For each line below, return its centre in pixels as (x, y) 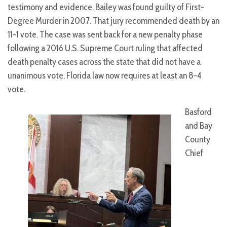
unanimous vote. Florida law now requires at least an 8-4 (105, 76)
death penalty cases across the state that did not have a (104, 62)
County (198, 140)
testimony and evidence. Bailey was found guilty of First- (106, 7)
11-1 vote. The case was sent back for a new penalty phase (105, 35)
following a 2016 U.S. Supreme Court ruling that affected (105, 48)
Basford (198, 112)
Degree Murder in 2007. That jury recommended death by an (113, 21)
